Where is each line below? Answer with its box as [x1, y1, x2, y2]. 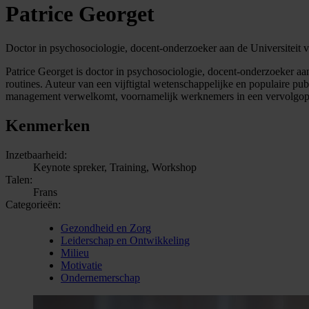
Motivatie [61, 259, 102, 271]
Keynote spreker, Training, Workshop [33, 161, 197, 173]
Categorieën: [6, 198, 61, 210]
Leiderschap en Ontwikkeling [61, 234, 190, 246]
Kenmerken [6, 116, 90, 134]
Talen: [6, 173, 32, 186]
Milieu [61, 246, 89, 259]
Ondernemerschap [61, 271, 140, 283]
